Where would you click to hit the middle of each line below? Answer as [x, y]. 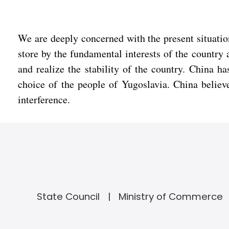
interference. [44, 99]
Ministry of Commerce [170, 197]
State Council [68, 197]
